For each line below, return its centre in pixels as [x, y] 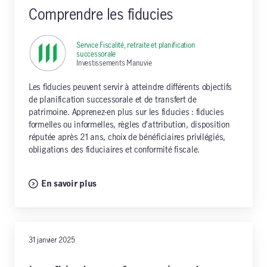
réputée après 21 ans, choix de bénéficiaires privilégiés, [127, 137]
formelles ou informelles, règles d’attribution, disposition [129, 125]
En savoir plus [69, 184]
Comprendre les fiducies [101, 15]
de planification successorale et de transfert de [113, 100]
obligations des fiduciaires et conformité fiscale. [114, 150]
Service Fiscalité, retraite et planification [136, 45]
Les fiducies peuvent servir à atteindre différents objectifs [131, 87]
